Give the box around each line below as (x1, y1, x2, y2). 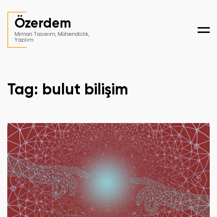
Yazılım (15, 36, 33, 44)
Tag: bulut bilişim (7, 80, 128, 98)
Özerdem (15, 15, 71, 31)
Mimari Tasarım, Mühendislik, (15, 30, 89, 38)
